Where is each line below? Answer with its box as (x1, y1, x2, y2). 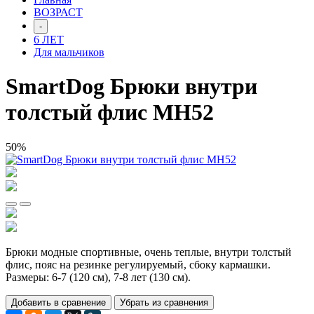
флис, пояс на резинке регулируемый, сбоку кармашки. (6, 258, 271, 271)
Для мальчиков (34, 46, 104, 58)
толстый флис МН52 (6, 100, 214, 125)
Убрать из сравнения (120, 296, 208, 308)
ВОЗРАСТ (34, 6, 83, 18)
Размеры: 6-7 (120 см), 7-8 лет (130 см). (6, 271, 193, 283)
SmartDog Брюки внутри (6, 74, 257, 100)
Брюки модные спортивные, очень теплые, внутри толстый (6, 245, 292, 258)
